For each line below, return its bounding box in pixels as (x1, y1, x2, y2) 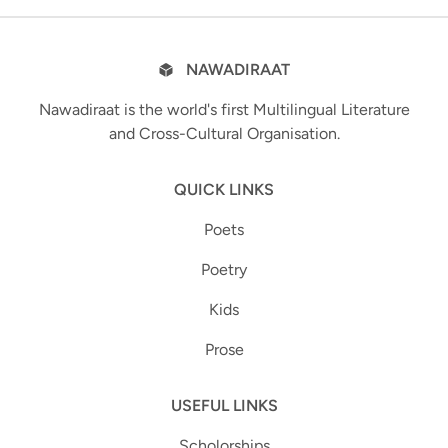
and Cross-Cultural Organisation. (108, 124, 340, 143)
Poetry (201, 260, 247, 279)
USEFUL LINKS (170, 396, 278, 415)
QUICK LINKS (174, 180, 274, 199)
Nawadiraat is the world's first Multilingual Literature (38, 100, 410, 119)
